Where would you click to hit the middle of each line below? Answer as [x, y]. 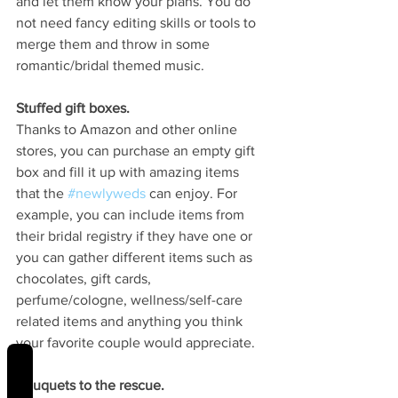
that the [42, 194]
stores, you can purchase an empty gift [137, 151]
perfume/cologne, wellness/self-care [131, 300]
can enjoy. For [193, 194]
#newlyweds [107, 194]
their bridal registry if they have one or [136, 236]
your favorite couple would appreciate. [135, 343]
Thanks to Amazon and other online [128, 130]
